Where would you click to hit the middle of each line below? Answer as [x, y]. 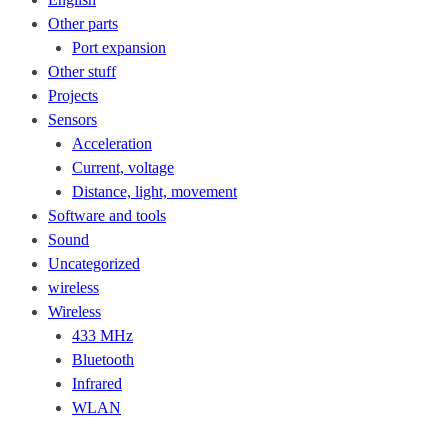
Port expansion [119, 47]
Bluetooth [103, 359]
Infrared [97, 383]
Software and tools [107, 215]
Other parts [83, 23]
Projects [73, 95]
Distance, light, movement [154, 191]
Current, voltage [123, 167]
